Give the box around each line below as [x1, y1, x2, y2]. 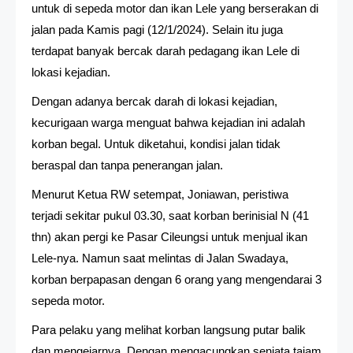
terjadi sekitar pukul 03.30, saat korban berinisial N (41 [32, 208, 309, 222]
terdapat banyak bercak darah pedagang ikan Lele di [32, 43, 299, 58]
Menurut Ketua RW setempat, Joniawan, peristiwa [32, 187, 288, 201]
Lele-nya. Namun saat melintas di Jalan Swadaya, [32, 251, 288, 265]
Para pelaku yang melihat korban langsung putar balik [32, 322, 306, 336]
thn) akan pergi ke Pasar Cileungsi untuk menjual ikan [32, 229, 307, 243]
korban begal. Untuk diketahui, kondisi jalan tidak [32, 136, 281, 150]
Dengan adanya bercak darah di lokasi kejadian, [32, 94, 277, 108]
